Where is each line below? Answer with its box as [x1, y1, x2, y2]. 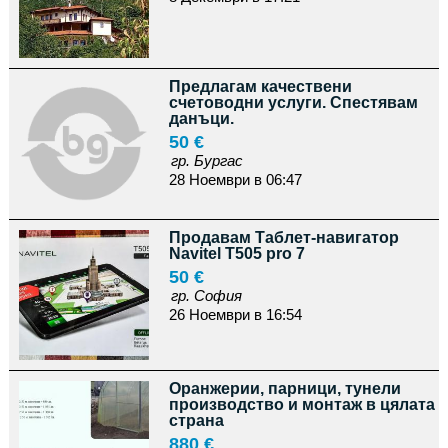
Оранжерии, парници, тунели [168, 380, 401, 397]
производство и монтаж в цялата [168, 396, 435, 413]
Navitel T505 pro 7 [168, 245, 305, 262]
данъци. [168, 110, 234, 127]
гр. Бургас [170, 152, 243, 169]
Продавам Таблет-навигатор [168, 229, 399, 246]
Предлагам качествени [168, 78, 352, 95]
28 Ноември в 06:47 [168, 171, 302, 188]
